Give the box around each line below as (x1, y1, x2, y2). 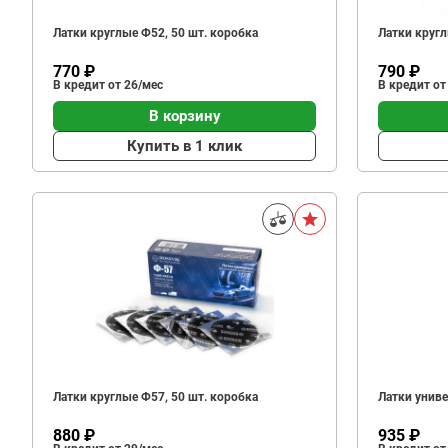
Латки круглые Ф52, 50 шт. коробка (53, 26, 258, 40)
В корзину (148, 106, 221, 125)
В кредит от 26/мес (53, 78, 163, 92)
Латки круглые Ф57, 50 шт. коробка (53, 390, 258, 404)
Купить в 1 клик (127, 136, 242, 155)
